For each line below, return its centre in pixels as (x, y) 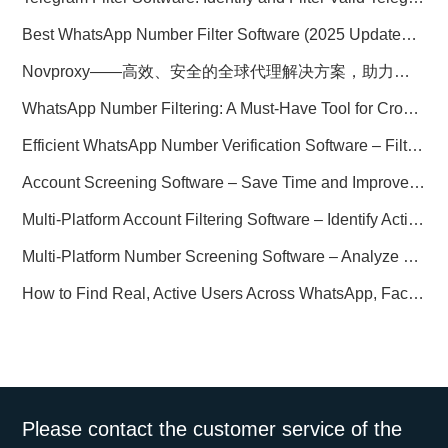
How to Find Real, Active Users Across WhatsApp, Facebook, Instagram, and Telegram (416, 294)
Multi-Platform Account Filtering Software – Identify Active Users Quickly (416, 220)
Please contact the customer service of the (212, 429)
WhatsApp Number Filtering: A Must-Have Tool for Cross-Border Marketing (411, 109)
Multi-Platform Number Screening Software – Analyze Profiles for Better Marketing (411, 257)
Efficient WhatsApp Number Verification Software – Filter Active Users (415, 146)
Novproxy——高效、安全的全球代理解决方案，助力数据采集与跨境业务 (402, 72)
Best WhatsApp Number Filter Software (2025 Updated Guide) (409, 35)
